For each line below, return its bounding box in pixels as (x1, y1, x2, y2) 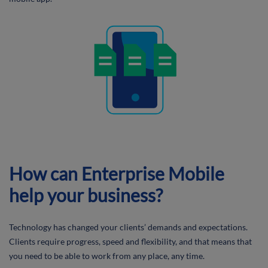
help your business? (9, 184, 163, 206)
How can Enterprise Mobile (9, 163, 224, 184)
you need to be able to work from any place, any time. (9, 251, 205, 261)
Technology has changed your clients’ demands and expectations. (9, 222, 248, 232)
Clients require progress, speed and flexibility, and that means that (9, 236, 252, 246)
